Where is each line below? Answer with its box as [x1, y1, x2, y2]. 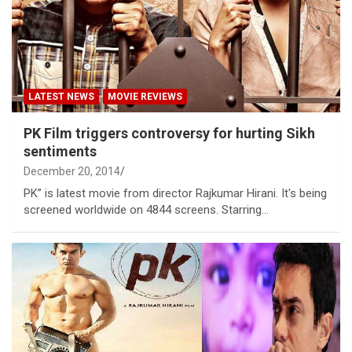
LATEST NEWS [28, 91, 94, 103]
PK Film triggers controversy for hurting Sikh [24, 125, 315, 142]
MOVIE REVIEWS [108, 91, 182, 103]
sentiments [24, 143, 97, 160]
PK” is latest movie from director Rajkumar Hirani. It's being [24, 186, 327, 201]
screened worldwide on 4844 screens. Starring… [24, 203, 269, 218]
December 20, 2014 [24, 165, 120, 178]
